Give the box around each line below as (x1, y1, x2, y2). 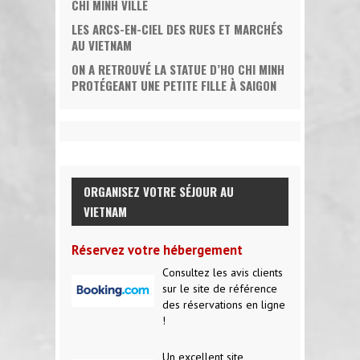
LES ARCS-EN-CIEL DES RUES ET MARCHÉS (72, 19, 283, 38)
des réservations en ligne (162, 297, 286, 312)
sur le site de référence (162, 280, 278, 296)
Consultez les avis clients (162, 264, 284, 280)
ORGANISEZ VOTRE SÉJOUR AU (84, 182, 234, 200)
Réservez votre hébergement (72, 240, 243, 259)
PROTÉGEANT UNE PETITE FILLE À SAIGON (72, 76, 276, 94)
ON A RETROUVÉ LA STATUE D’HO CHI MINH (72, 59, 284, 78)
